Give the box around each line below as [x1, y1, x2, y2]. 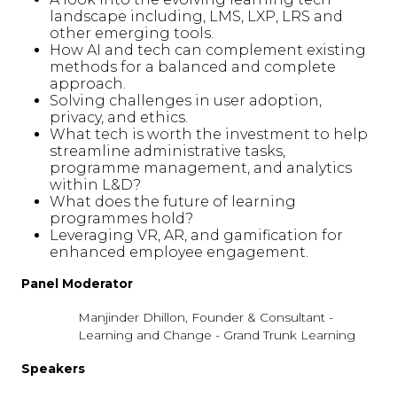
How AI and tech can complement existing [50, 42, 366, 58]
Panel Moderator [21, 276, 133, 291]
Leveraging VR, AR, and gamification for [50, 227, 343, 244]
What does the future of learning [50, 193, 296, 210]
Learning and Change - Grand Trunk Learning [78, 328, 355, 342]
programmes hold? [50, 210, 193, 227]
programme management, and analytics [50, 160, 352, 176]
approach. [50, 75, 126, 92]
